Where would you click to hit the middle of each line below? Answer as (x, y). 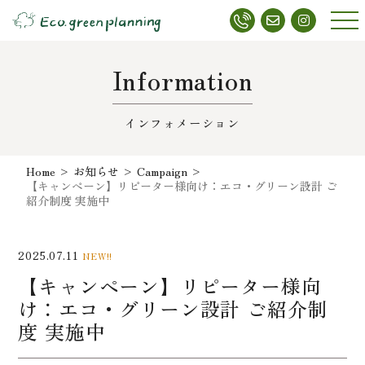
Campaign (163, 171)
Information (182, 79)
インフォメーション (182, 122)
